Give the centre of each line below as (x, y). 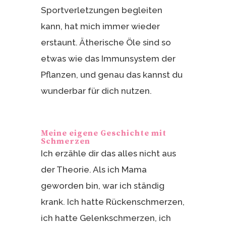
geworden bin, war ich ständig (102, 185)
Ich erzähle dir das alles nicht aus (108, 153)
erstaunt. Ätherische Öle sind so (106, 42)
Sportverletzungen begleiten (101, 10)
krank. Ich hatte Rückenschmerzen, (112, 202)
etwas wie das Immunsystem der (108, 58)
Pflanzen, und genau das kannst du (111, 74)
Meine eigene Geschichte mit (103, 133)
